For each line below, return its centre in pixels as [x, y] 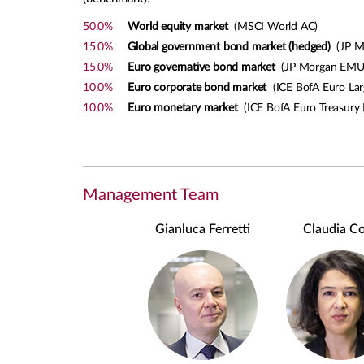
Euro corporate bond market [197, 88]
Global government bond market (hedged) [229, 47]
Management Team [151, 195]
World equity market [178, 27]
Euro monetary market [183, 108]
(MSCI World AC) [273, 27]
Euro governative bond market [201, 67]
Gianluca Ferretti [203, 229]
